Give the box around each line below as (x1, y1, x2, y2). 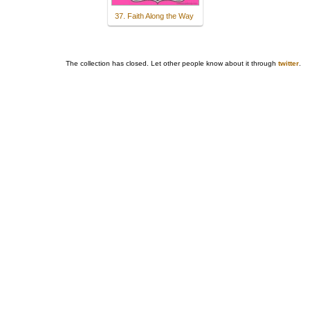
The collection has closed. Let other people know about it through (66, 60, 278, 68)
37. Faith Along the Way (115, 12, 194, 21)
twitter (278, 60, 299, 68)
